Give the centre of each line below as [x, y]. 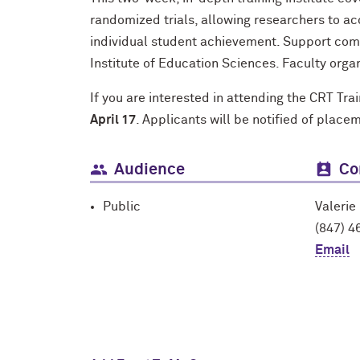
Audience [149, 169]
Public [122, 206]
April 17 [113, 119]
